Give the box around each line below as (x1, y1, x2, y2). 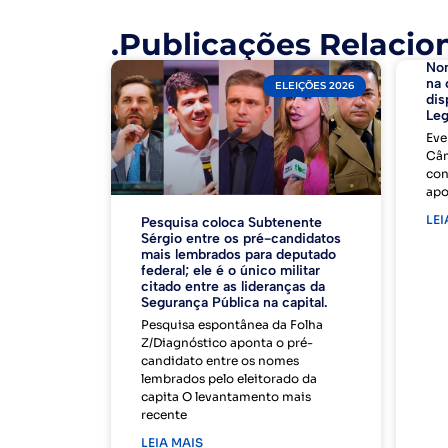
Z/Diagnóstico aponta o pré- (140, 335, 313, 351)
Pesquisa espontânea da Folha (140, 317, 323, 333)
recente (140, 407, 187, 423)
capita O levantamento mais (140, 389, 311, 405)
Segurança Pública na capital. (140, 294, 328, 312)
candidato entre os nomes (140, 353, 299, 369)
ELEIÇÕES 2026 (275, 78, 355, 92)
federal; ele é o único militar (140, 262, 320, 280)
